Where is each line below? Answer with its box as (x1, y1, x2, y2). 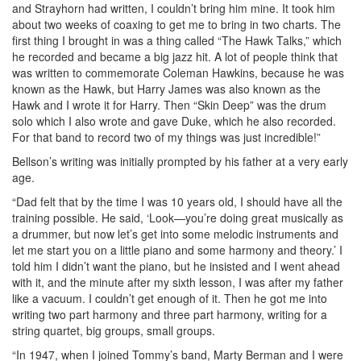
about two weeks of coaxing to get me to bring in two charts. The (12, 15, 341, 32)
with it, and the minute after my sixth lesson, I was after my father (12, 273, 343, 290)
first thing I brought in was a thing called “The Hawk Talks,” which (12, 31, 342, 48)
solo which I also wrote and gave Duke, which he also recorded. (12, 112, 336, 129)
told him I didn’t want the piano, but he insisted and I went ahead (12, 257, 340, 274)
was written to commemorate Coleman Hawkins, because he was (12, 64, 344, 81)
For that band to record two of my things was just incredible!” (12, 128, 321, 145)
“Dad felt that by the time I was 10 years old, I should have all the (12, 193, 342, 210)
